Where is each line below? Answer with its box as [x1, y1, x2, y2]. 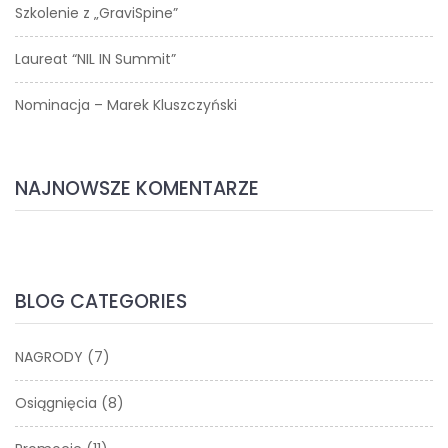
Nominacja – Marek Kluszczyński [15, 95, 237, 115]
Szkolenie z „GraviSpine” [15, 3, 178, 23]
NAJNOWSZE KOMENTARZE [15, 175, 259, 202]
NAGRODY [15, 347, 83, 367]
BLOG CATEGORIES [15, 288, 187, 315]
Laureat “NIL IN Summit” [15, 49, 176, 69]
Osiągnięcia [15, 393, 97, 413]
